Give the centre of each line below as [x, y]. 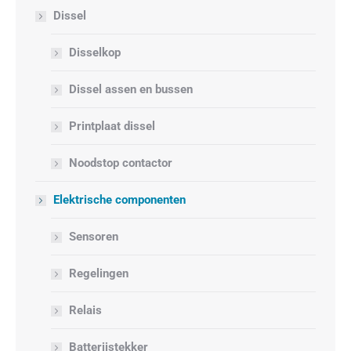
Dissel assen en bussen [131, 89]
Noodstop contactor [121, 163]
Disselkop [95, 52]
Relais [85, 310]
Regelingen [99, 273]
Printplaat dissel [112, 126]
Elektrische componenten [119, 200]
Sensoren [94, 237]
